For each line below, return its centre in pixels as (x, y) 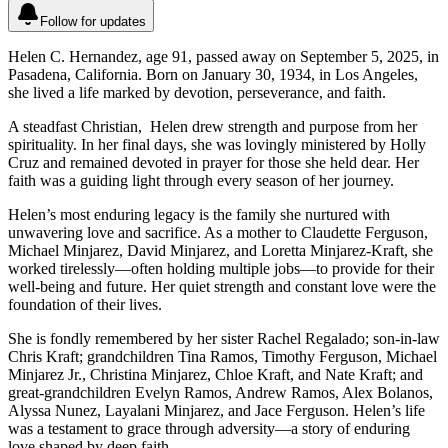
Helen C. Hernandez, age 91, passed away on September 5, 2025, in (223, 56)
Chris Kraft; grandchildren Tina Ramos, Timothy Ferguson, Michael (222, 356)
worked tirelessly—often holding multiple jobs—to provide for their (221, 268)
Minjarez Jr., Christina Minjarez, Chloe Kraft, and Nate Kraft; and (215, 374)
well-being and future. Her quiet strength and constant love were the (222, 286)
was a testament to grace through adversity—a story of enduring (209, 428)
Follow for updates (93, 21)
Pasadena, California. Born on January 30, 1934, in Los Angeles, (213, 74)
